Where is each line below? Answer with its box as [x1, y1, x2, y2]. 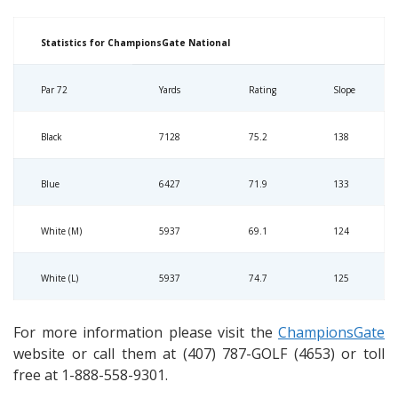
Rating [249, 84, 276, 96]
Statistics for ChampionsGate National [41, 36, 230, 49]
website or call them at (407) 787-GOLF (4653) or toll [13, 344, 385, 363]
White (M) [41, 225, 82, 237]
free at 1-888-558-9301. [13, 365, 168, 385]
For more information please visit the [13, 322, 278, 342]
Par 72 [41, 84, 68, 96]
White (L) [41, 272, 78, 284]
